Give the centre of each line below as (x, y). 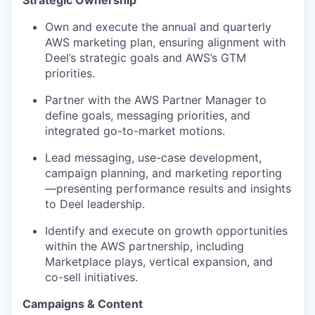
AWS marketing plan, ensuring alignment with (165, 43)
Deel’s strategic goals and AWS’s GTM (146, 58)
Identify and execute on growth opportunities (166, 231)
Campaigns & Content (83, 304)
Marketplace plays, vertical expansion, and (159, 262)
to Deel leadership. (95, 204)
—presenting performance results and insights (168, 189)
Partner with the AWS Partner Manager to (156, 100)
